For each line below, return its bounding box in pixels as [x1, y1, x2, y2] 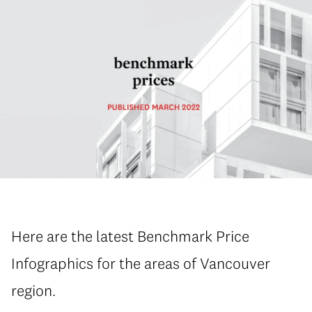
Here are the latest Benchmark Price [11, 226, 249, 246]
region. [11, 281, 56, 300]
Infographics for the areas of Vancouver [11, 253, 270, 273]
